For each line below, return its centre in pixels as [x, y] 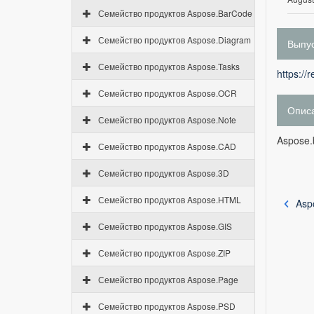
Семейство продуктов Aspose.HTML [170, 199]
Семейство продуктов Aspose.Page [168, 279]
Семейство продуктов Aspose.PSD [167, 306]
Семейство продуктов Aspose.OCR [168, 93]
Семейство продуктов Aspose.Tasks [169, 66]
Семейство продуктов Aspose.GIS [165, 226]
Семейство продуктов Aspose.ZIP [164, 253]
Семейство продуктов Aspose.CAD [167, 146]
